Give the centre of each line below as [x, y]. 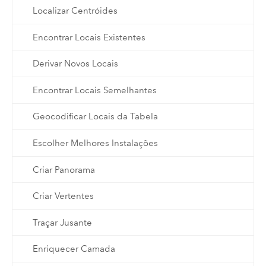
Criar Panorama [64, 170]
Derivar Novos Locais [75, 64]
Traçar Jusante [62, 222]
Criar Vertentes [63, 196]
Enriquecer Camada [74, 249]
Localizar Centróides [75, 11]
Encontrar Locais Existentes [89, 37]
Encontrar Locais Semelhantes [94, 90]
